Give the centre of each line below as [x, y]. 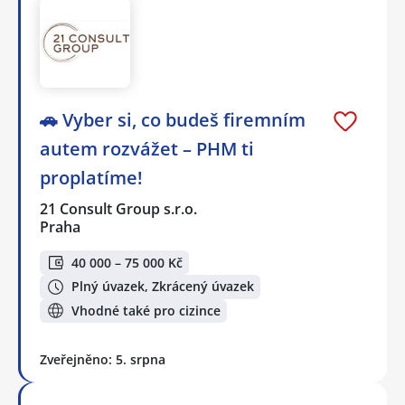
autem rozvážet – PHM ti [147, 149]
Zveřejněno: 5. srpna [103, 360]
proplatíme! [91, 178]
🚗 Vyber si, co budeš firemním [173, 120]
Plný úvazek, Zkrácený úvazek [163, 287]
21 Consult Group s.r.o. [119, 209]
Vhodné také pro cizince [146, 310]
